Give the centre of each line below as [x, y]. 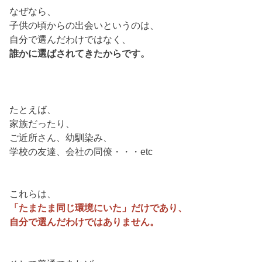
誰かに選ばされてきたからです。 [80, 54]
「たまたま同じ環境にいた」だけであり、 [99, 208]
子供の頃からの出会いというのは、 [85, 25]
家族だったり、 [42, 124]
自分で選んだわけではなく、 [70, 39]
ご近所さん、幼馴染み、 [61, 138]
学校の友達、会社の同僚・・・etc [81, 152]
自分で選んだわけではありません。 [85, 222]
